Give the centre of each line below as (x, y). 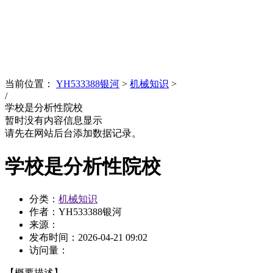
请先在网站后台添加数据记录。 (73, 133)
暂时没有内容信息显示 (54, 121)
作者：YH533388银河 (76, 212)
